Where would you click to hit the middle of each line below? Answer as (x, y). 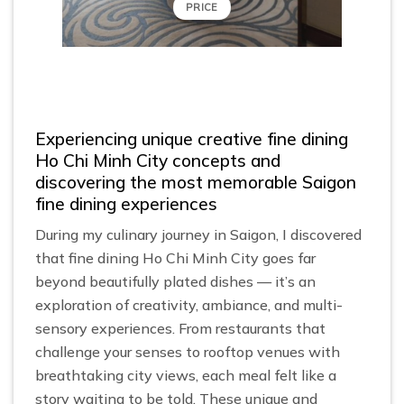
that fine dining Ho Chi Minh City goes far (175, 258)
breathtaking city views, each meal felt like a (186, 376)
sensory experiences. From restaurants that (180, 329)
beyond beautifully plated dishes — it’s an (175, 282)
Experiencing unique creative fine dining (192, 138)
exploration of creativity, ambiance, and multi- (189, 305)
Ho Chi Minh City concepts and (158, 160)
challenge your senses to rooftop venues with (188, 352)
